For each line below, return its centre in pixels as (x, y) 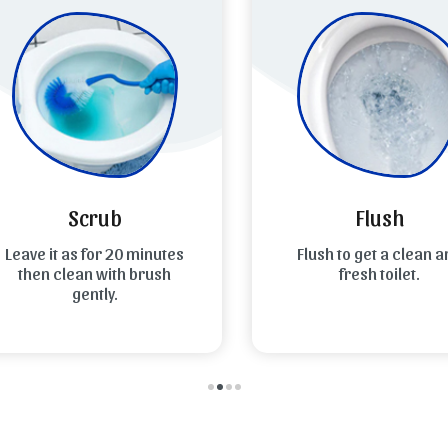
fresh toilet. (366, 272)
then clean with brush (81, 272)
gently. (81, 292)
